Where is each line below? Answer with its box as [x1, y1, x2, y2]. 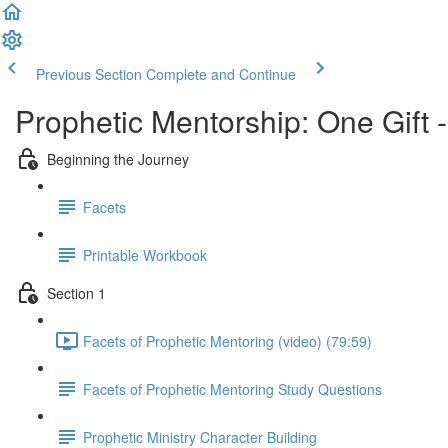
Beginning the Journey [47, 148, 189, 169]
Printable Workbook [83, 244, 207, 265]
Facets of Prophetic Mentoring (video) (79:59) [83, 330, 372, 351]
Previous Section [36, 64, 142, 84]
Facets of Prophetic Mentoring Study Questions [83, 378, 382, 399]
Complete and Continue [146, 64, 296, 84]
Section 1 [47, 282, 106, 303]
